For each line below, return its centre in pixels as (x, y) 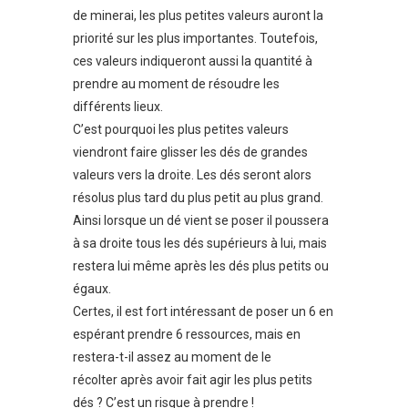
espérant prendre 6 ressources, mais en (187, 334)
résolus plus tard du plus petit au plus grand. (198, 197)
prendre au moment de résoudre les (176, 83)
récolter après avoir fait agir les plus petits (193, 379)
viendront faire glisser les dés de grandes (190, 152)
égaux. (92, 288)
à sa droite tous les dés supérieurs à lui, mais (200, 243)
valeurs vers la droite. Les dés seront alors (192, 174)
